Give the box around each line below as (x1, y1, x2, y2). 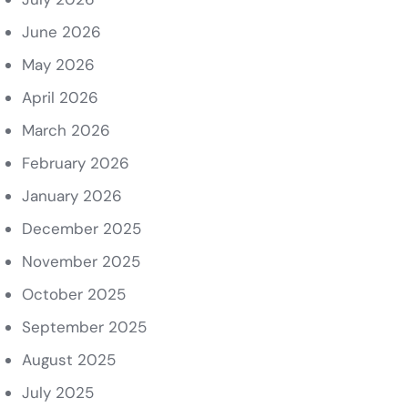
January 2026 (21, 186, 122, 206)
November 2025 (21, 251, 140, 271)
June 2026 (21, 22, 101, 42)
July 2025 (21, 382, 94, 403)
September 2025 (21, 317, 147, 337)
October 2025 (21, 284, 126, 304)
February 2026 (21, 153, 129, 173)
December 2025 (21, 219, 141, 239)
